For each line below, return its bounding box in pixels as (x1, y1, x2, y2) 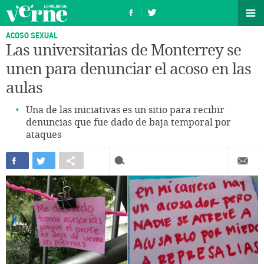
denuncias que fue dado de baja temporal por (26, 117, 231, 128)
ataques (26, 129, 61, 140)
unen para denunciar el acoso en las (6, 60, 251, 78)
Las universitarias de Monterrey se (6, 41, 241, 60)
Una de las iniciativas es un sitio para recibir (26, 104, 225, 115)
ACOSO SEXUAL (6, 29, 58, 41)
